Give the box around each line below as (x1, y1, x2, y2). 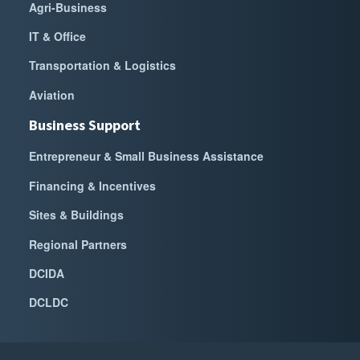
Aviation (29, 86, 75, 103)
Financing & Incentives (29, 177, 156, 194)
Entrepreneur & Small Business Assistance (29, 148, 264, 165)
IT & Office (29, 27, 86, 44)
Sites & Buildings (29, 207, 124, 223)
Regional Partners (29, 235, 127, 252)
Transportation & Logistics (29, 57, 176, 74)
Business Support (29, 116, 141, 135)
